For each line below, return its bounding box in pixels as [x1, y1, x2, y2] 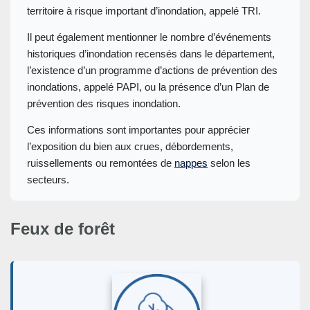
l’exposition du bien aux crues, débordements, [27, 140, 233, 152]
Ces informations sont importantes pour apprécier [27, 123, 250, 136]
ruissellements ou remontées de [27, 156, 174, 169]
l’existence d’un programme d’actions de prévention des [27, 64, 277, 76]
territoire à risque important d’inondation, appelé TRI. [27, 4, 261, 17]
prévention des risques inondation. [27, 97, 181, 109]
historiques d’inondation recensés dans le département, [27, 47, 275, 60]
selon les [208, 156, 250, 169]
